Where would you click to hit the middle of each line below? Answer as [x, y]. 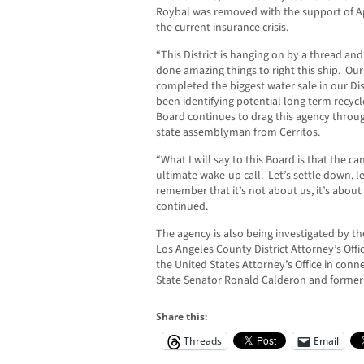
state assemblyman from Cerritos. [238, 133]
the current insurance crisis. [222, 28]
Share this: [182, 317]
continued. [182, 207]
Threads [203, 341]
